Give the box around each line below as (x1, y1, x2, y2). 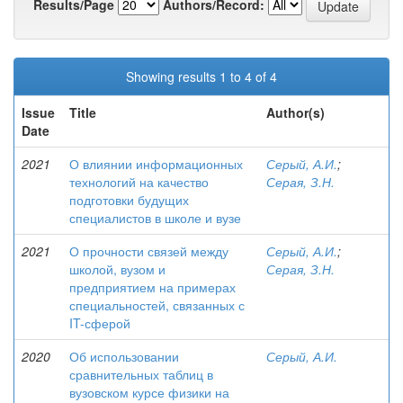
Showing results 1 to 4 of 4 (126, 67, 277, 85)
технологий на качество (69, 173, 209, 191)
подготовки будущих (69, 191, 189, 209)
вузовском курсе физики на (69, 383, 229, 401)
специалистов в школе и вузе (69, 209, 241, 227)
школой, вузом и (69, 260, 166, 278)
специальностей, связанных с (69, 296, 245, 314)
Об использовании (69, 347, 179, 365)
